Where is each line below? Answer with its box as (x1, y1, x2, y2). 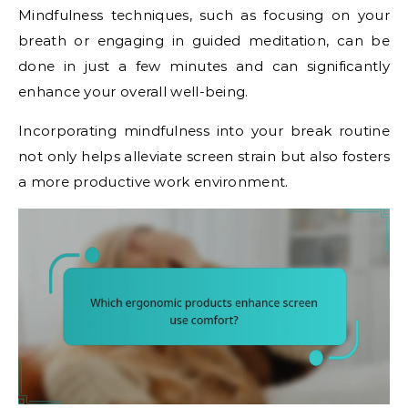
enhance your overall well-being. (18, 83, 249, 101)
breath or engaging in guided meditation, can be (18, 32, 390, 50)
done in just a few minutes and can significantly (18, 57, 390, 76)
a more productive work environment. (18, 173, 289, 191)
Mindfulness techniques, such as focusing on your (18, 6, 390, 25)
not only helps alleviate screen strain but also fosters (18, 148, 390, 166)
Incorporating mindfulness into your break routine (18, 122, 390, 140)
